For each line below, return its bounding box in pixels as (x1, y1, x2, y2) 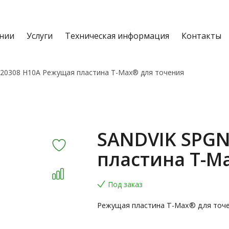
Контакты (181, 30, 221, 41)
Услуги (27, 30, 53, 41)
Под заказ (107, 179, 143, 189)
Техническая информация (65, 30, 169, 41)
